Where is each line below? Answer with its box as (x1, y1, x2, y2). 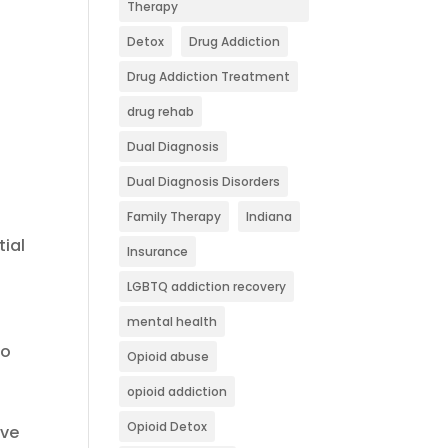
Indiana (246, 208, 293, 225)
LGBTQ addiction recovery (127, 278, 287, 295)
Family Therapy (127, 208, 222, 225)
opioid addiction (127, 383, 228, 400)
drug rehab (127, 103, 195, 120)
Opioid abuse (127, 348, 210, 365)
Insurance (127, 243, 189, 260)
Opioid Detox (127, 418, 208, 435)
